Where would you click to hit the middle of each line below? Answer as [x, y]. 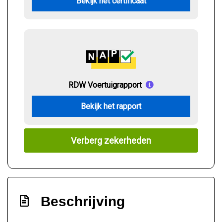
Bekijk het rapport [111, 106]
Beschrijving [83, 202]
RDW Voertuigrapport [105, 85]
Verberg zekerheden [111, 141]
